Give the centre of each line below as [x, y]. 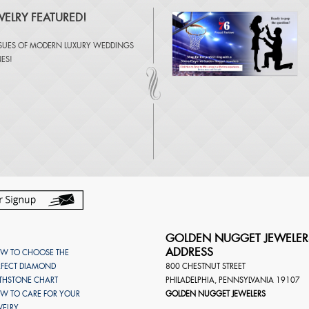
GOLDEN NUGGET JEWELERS [215, 293]
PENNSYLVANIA [246, 280]
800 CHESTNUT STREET [205, 266]
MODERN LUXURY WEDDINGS [81, 45]
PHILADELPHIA [190, 280]
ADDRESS [189, 252]
